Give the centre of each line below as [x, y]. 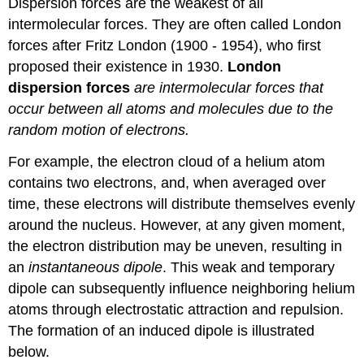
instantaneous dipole [96, 267]
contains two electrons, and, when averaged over [167, 182]
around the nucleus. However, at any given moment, [177, 225]
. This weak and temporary [249, 267]
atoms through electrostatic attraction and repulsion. [176, 309]
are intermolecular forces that [227, 87]
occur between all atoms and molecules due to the [171, 108]
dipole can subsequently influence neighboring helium [182, 288]
